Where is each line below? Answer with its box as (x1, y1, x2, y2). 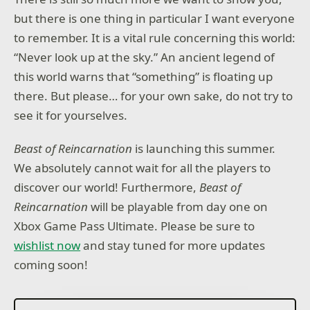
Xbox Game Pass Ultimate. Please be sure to (14, 217, 255, 234)
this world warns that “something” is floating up (14, 69, 273, 85)
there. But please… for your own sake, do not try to (14, 88, 293, 104)
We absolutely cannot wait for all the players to (14, 159, 271, 176)
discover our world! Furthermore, (14, 179, 200, 195)
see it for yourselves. (14, 107, 128, 124)
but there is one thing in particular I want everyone (14, 10, 295, 27)
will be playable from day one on (88, 198, 268, 215)
